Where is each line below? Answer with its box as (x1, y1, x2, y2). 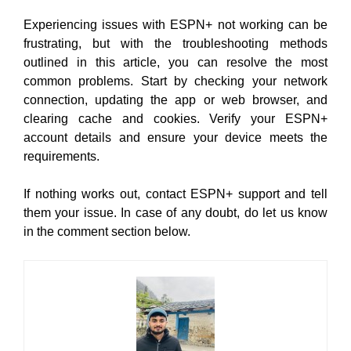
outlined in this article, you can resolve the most (24, 56, 327, 69)
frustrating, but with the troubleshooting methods (24, 37, 327, 50)
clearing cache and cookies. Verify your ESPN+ (24, 112, 327, 125)
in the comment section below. (24, 225, 190, 238)
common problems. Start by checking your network (24, 74, 327, 88)
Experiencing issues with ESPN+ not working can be (24, 18, 327, 31)
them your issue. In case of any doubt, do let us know (24, 206, 327, 219)
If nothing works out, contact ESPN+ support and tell (24, 187, 327, 201)
